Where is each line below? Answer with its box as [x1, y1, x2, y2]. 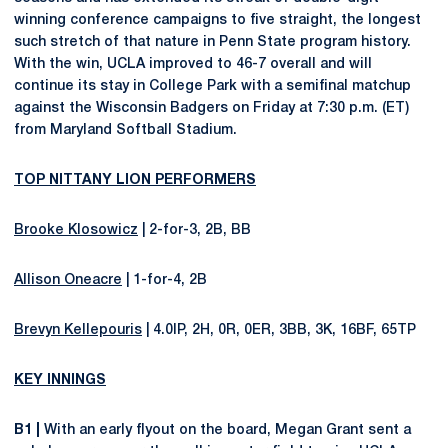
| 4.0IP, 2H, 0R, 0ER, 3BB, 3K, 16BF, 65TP [142, 323, 416, 337]
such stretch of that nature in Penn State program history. [14, 35, 411, 49]
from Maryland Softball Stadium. [14, 123, 237, 137]
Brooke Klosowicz [14, 223, 138, 237]
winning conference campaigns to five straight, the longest [14, 13, 421, 27]
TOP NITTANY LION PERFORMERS [14, 173, 256, 187]
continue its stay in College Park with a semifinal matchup [14, 79, 411, 93]
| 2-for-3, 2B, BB [138, 223, 251, 237]
